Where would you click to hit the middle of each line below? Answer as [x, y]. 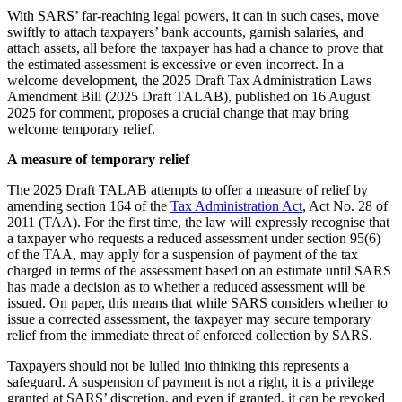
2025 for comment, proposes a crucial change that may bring [178, 113]
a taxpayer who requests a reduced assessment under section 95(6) [194, 239]
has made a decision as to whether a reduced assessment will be [186, 287]
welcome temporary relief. [81, 129]
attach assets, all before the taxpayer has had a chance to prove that [195, 48]
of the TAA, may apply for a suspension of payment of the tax [183, 255]
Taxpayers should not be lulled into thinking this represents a [178, 366]
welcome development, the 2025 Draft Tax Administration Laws [189, 81]
